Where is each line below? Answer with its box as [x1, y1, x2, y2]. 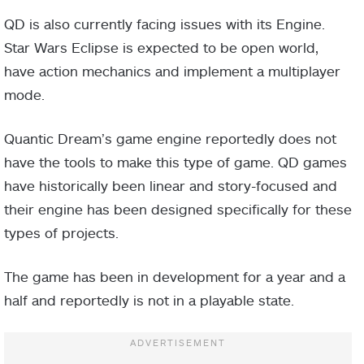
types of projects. [4, 224, 119, 240]
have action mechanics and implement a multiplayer [4, 63, 340, 79]
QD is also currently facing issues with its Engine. [4, 15, 325, 32]
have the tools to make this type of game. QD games [4, 154, 347, 170]
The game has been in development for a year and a [4, 268, 345, 284]
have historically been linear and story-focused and [4, 177, 337, 193]
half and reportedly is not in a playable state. [4, 292, 298, 308]
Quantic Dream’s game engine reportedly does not [4, 130, 336, 146]
